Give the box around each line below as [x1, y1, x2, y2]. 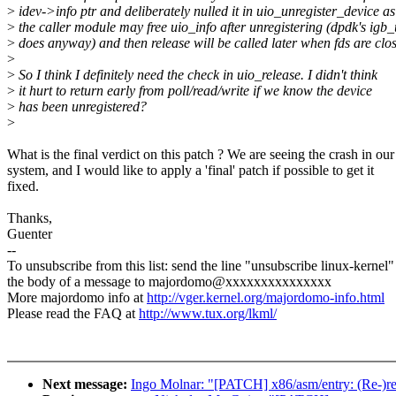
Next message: [42, 377, 131, 392]
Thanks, [7, 210, 52, 226]
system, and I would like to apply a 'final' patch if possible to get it [7, 163, 374, 179]
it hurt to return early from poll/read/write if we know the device [15, 83, 372, 99]
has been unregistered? [15, 99, 147, 115]
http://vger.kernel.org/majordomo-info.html [147, 290, 385, 306]
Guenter [7, 226, 52, 242]
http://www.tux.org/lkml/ [139, 306, 277, 322]
